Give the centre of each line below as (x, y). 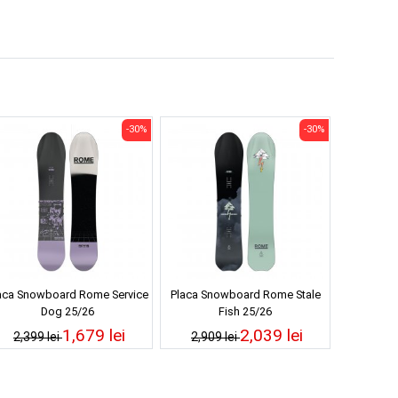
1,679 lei (94, 336)
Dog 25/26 (68, 312)
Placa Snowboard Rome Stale (245, 295)
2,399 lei (38, 337)
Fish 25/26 (245, 312)
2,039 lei (271, 336)
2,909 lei (215, 337)
